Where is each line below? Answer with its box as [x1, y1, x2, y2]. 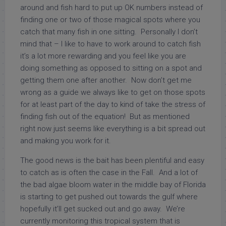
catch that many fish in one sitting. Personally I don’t [20, 27, 198, 36]
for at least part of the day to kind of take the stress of [20, 100, 205, 109]
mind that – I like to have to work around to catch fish [20, 39, 201, 48]
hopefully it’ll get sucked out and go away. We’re [20, 204, 185, 213]
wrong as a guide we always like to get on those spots [20, 88, 205, 97]
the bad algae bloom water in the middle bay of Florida [20, 180, 206, 189]
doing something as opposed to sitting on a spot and [20, 64, 202, 73]
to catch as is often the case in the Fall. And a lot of [20, 168, 198, 177]
